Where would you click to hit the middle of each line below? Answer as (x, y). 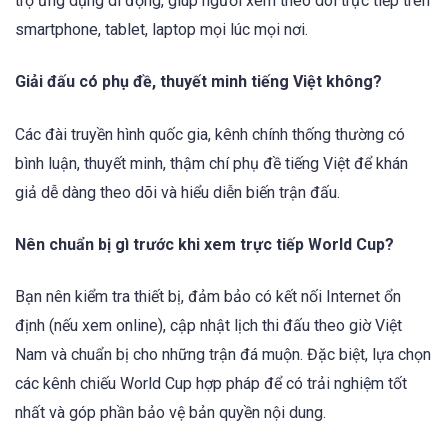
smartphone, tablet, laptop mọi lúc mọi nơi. (161, 30)
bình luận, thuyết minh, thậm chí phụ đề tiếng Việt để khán (211, 163)
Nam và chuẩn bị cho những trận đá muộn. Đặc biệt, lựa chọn (223, 354)
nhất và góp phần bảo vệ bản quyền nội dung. (170, 412)
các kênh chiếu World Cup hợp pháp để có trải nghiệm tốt (211, 383)
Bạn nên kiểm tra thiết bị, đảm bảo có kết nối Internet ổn (208, 296)
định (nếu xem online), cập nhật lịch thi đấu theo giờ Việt (208, 325)
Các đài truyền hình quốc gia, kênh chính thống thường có (210, 134)
